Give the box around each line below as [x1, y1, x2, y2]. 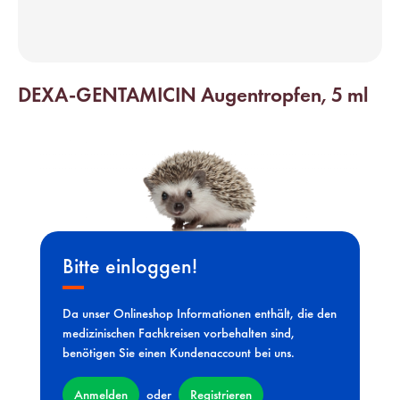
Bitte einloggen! [62, 252, 197, 280]
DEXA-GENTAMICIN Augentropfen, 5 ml [18, 80, 368, 108]
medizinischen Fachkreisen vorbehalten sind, [62, 324, 295, 343]
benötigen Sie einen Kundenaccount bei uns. [62, 344, 295, 362]
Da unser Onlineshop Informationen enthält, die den [62, 304, 337, 323]
